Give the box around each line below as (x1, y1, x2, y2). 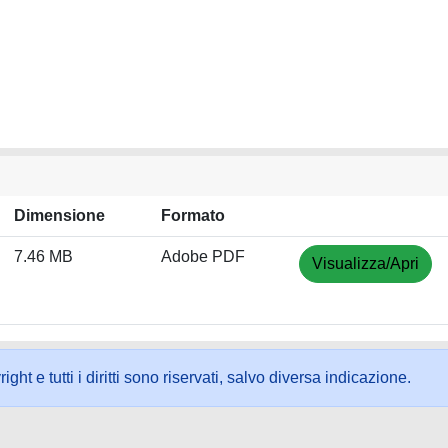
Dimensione (14, 207, 105, 224)
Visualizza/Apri (312, 255, 419, 272)
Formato (161, 207, 225, 224)
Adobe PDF (161, 248, 245, 265)
